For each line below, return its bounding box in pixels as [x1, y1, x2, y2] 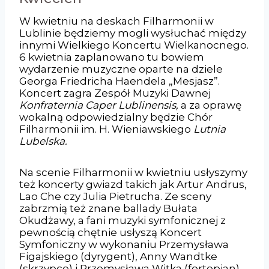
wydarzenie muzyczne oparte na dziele [19, 62, 223, 75]
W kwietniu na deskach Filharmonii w [19, 14, 214, 27]
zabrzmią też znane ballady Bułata [19, 202, 198, 214]
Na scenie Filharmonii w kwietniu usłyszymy [19, 166, 247, 178]
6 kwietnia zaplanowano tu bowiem [19, 50, 204, 63]
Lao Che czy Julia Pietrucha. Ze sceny [19, 190, 211, 202]
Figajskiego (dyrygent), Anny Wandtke [19, 250, 217, 262]
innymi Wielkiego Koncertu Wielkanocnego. [19, 38, 249, 51]
